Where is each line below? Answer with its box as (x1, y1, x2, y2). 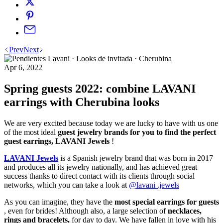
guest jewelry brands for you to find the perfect (58, 128, 216, 137)
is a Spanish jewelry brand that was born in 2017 (58, 154, 213, 163)
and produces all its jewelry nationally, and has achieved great (4, 163, 197, 172)
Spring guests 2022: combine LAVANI (4, 82, 196, 96)
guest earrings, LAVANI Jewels (4, 137, 110, 146)
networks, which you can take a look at (4, 181, 129, 190)
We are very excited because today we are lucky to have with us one (4, 119, 218, 128)
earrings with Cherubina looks (4, 96, 159, 109)
